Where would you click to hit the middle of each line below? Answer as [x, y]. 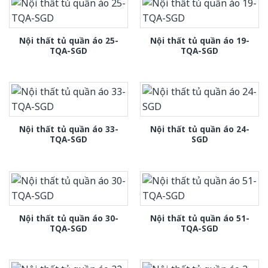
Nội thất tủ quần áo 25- [68, 40]
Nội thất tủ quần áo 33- [68, 129]
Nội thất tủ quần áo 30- [68, 218]
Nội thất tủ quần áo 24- [200, 129]
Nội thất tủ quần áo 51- [200, 218]
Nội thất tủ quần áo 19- [200, 40]
